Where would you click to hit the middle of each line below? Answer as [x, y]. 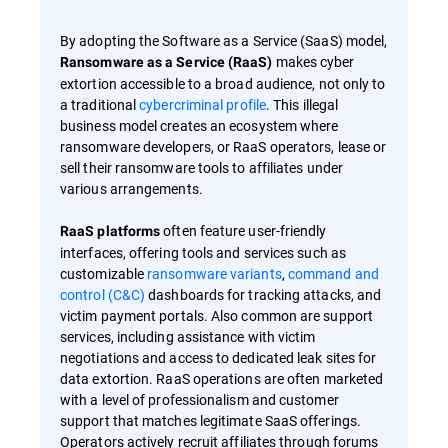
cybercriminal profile [202, 104]
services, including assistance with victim [188, 336]
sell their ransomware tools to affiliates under [201, 167]
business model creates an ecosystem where [199, 125]
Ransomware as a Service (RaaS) [166, 61]
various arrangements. [131, 188]
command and [333, 273]
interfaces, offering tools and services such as [203, 252]
